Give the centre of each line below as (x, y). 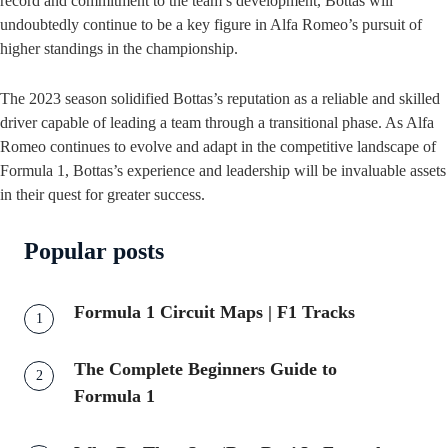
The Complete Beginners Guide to (205, 369)
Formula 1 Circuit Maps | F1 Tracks (214, 312)
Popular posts (94, 251)
